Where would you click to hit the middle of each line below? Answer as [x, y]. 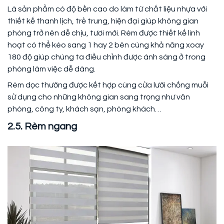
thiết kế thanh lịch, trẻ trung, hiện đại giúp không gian [103, 21]
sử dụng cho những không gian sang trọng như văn [99, 97]
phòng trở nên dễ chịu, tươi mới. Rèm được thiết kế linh [104, 33]
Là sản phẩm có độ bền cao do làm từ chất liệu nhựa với [107, 9]
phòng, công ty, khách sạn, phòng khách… [84, 109]
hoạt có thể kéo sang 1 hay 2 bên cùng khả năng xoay [106, 45]
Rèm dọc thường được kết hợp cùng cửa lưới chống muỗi [108, 85]
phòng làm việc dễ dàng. [51, 69]
